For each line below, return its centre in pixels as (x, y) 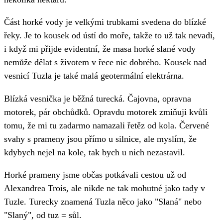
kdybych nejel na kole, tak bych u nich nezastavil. (95, 152)
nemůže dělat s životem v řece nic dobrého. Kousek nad (105, 62)
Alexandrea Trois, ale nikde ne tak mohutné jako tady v (105, 188)
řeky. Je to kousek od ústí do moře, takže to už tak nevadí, (110, 36)
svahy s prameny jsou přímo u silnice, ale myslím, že (100, 139)
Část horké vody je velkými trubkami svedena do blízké (105, 22)
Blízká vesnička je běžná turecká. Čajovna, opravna (98, 98)
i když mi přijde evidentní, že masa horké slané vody (100, 49)
